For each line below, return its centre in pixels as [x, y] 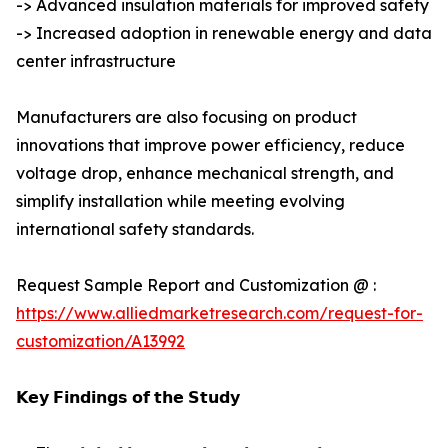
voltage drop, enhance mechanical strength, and [205, 173]
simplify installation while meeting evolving [180, 201]
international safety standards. [135, 229]
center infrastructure [96, 61]
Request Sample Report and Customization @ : [196, 285]
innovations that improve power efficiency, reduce [210, 145]
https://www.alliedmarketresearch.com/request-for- [219, 313]
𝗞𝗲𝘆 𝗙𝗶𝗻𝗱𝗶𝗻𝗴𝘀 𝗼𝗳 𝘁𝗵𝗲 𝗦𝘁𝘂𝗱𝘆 [128, 397]
